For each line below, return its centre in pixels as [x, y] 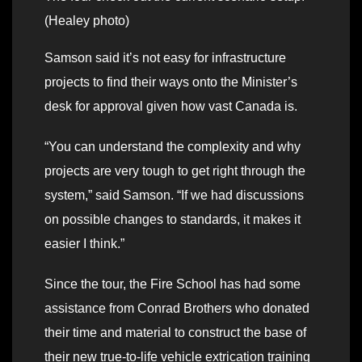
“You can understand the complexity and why [173, 147]
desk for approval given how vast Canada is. [171, 107]
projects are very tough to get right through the [175, 171]
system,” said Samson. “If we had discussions [174, 196]
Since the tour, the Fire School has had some [173, 284]
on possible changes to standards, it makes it [173, 220]
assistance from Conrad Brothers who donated [177, 309]
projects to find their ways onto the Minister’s [171, 82]
